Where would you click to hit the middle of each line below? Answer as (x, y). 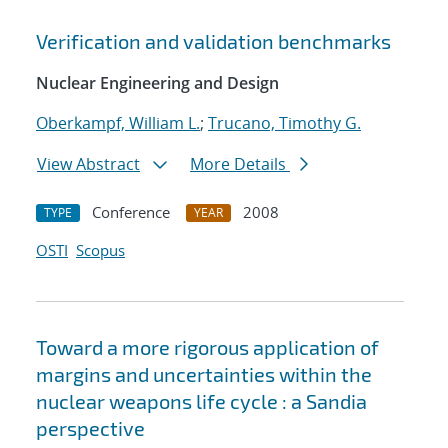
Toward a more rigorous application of (207, 347)
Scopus (100, 250)
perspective (90, 428)
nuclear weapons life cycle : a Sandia (201, 401)
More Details (240, 164)
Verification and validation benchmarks (213, 41)
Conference (131, 212)
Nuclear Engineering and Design (157, 83)
